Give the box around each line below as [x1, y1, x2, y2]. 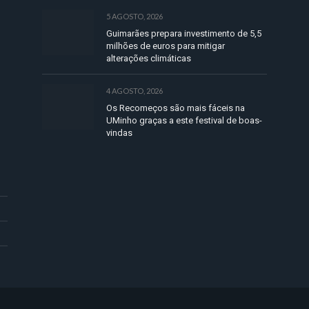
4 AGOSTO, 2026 [106, 86, 163, 96]
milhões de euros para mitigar [106, 41, 225, 52]
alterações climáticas [106, 53, 191, 64]
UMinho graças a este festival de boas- [106, 115, 262, 126]
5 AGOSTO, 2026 [106, 12, 163, 21]
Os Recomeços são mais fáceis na [106, 103, 245, 114]
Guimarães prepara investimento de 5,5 [106, 28, 261, 39]
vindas [106, 128, 132, 139]
